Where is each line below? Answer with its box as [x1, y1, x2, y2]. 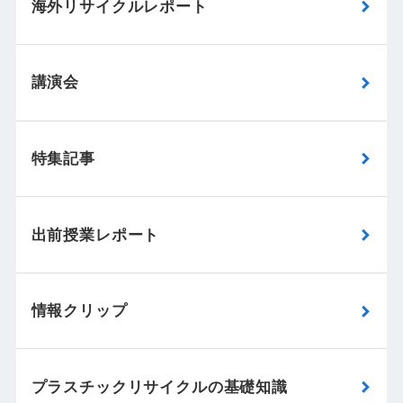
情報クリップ [31, 302, 128, 320]
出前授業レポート [31, 226, 160, 244]
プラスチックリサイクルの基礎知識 [31, 378, 289, 396]
